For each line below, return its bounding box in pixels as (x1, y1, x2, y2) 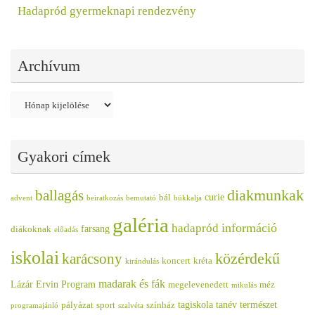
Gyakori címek (18, 148, 110, 166)
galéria (112, 214, 169, 237)
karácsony (62, 251, 122, 267)
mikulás (231, 281, 257, 290)
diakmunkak (227, 186, 304, 205)
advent (11, 194, 32, 202)
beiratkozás (86, 194, 123, 202)
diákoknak (11, 224, 51, 235)
